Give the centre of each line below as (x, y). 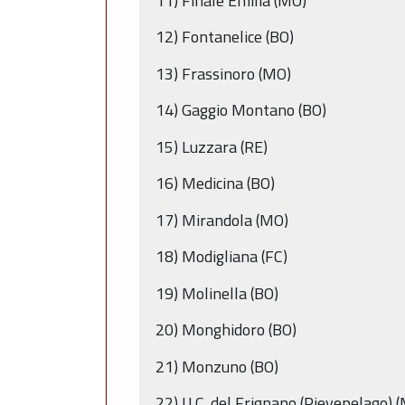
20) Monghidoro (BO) (226, 330)
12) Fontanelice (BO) (225, 37)
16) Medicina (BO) (215, 184)
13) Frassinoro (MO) (223, 73)
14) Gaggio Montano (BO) (241, 110)
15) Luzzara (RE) (212, 146)
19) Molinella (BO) (217, 293)
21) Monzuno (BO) (217, 366)
